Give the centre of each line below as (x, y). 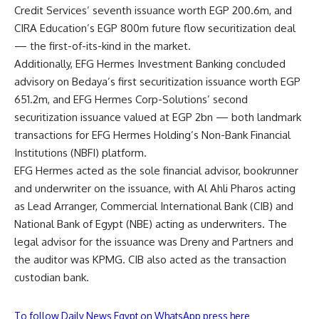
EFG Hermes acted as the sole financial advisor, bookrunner (156, 171)
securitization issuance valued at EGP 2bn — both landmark (158, 117)
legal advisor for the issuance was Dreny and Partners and (154, 242)
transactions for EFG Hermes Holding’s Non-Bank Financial (152, 135)
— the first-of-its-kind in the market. (104, 46)
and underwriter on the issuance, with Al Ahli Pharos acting (155, 189)
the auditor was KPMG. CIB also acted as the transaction (150, 260)
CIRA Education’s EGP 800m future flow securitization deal (155, 28)
